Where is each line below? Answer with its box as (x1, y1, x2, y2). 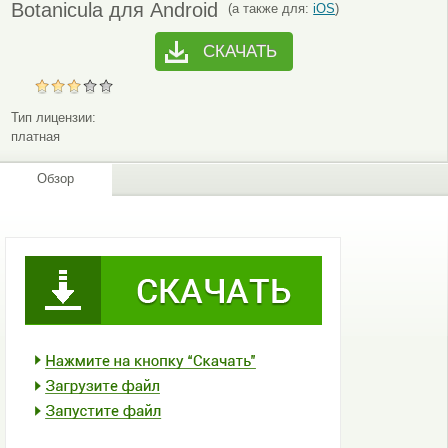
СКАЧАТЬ (202, 41, 277, 61)
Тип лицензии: (11, 109, 97, 125)
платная (11, 128, 61, 144)
